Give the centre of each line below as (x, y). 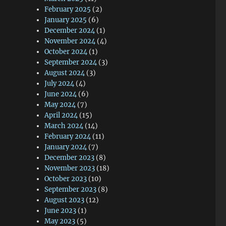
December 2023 (70, 158)
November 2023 (70, 168)
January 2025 (66, 20)
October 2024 (66, 52)
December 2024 (70, 31)
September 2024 (71, 62)
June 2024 (61, 94)
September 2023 (71, 189)
